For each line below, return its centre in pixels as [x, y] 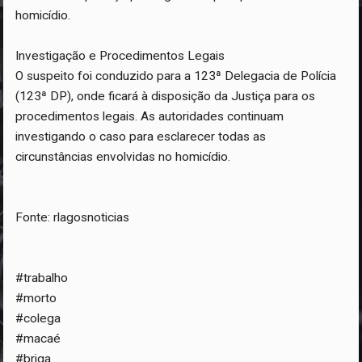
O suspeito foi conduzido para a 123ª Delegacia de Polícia [176, 76]
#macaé [38, 338]
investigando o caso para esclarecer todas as [141, 136]
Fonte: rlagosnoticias [73, 217]
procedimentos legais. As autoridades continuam [150, 116]
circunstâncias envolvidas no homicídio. [123, 156]
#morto [36, 298]
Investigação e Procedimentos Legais [120, 55]
